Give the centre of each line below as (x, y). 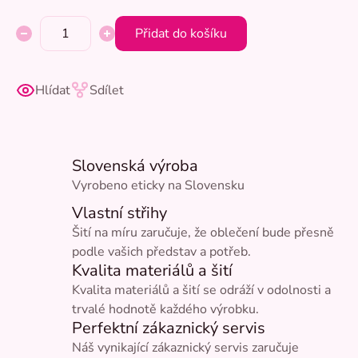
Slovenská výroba (135, 166)
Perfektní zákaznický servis (169, 328)
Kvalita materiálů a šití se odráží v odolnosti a (201, 290)
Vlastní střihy (119, 213)
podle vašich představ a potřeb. (161, 252)
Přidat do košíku (181, 34)
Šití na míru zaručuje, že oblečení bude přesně (203, 233)
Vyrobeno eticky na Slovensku (158, 186)
